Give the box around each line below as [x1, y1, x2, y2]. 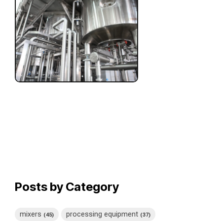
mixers [20, 210, 43, 219]
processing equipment [66, 210, 140, 219]
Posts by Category [15, 179, 119, 194]
